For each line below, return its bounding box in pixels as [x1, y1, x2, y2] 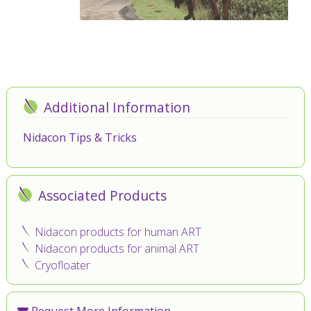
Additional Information [43, 98, 190, 117]
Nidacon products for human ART [34, 224, 201, 239]
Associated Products [37, 186, 167, 205]
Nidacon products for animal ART [34, 240, 199, 256]
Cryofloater [34, 257, 90, 273]
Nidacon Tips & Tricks [22, 130, 137, 146]
